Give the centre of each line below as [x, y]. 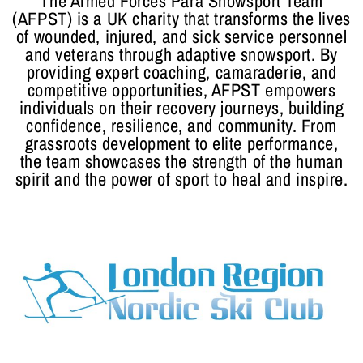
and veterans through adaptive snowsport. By [181, 54]
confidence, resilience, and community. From [181, 125]
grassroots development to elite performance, [181, 143]
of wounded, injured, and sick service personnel [181, 36]
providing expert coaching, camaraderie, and [181, 72]
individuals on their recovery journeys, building [181, 107]
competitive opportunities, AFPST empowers [181, 90]
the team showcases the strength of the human [181, 161]
